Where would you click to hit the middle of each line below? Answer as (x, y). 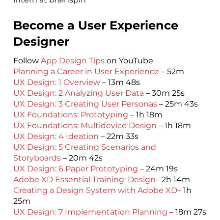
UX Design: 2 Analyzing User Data (78, 93)
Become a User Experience (96, 26)
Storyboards (37, 158)
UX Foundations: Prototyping (70, 114)
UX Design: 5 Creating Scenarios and (84, 147)
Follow (27, 60)
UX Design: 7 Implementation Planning (90, 212)
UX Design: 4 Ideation (56, 136)
